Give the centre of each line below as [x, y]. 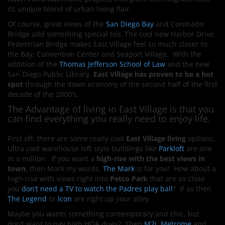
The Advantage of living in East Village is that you [111, 109]
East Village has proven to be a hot [152, 74]
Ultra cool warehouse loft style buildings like [83, 148]
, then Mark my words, [64, 168]
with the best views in [167, 158]
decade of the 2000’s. [44, 94]
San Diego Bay [130, 24]
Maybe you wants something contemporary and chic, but [103, 214]
